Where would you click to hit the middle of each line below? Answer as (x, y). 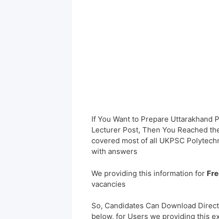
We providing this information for (149, 173)
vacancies (109, 184)
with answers (114, 152)
